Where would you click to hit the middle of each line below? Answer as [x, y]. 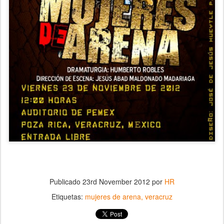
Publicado [66, 181]
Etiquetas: [68, 196]
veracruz [159, 196]
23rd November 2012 [116, 181]
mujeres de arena [113, 196]
